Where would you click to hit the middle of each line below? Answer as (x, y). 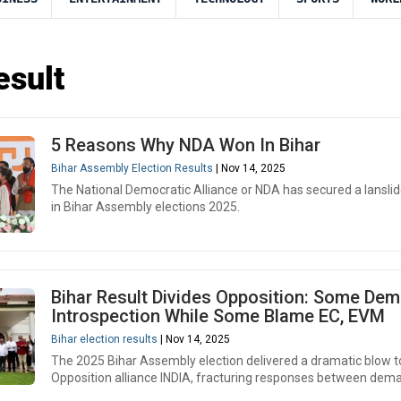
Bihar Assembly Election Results (132, 168)
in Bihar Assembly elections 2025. (145, 207)
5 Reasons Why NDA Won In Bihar (186, 145)
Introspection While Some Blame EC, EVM (218, 316)
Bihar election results (104, 339)
